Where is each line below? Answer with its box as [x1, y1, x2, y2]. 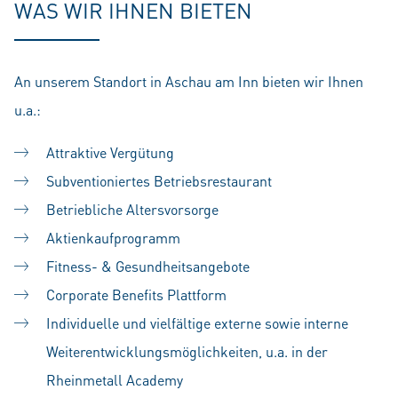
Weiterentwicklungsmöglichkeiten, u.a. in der [46, 342, 328, 361]
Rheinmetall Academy [46, 370, 183, 389]
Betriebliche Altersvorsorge [46, 200, 219, 219]
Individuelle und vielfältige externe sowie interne [46, 314, 348, 332]
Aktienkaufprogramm [46, 228, 180, 247]
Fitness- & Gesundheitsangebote [46, 257, 250, 275]
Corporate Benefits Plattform [46, 285, 227, 304]
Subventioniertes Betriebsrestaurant [46, 171, 272, 190]
